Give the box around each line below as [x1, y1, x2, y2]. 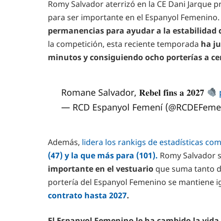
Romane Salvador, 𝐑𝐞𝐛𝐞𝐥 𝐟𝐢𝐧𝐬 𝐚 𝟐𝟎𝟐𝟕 [61, 86, 207, 99]
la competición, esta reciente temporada [48, 38, 199, 50]
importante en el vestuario [48, 163, 153, 174]
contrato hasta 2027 [48, 189, 127, 201]
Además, [48, 136, 82, 147]
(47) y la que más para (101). [48, 149, 158, 161]
